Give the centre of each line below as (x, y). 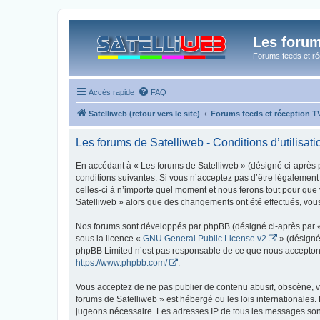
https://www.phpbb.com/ (121, 262)
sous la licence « (109, 238)
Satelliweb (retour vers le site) (144, 113)
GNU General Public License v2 (205, 238)
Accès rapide (111, 92)
